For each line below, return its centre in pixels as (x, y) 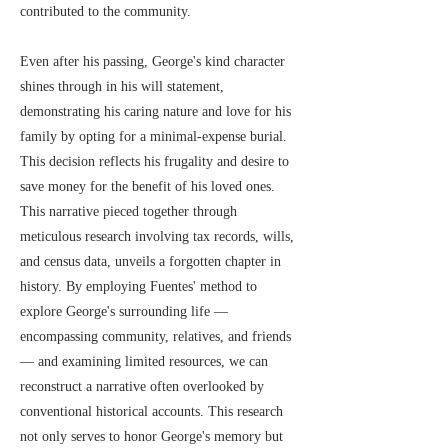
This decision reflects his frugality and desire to (154, 161)
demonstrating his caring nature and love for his (155, 111)
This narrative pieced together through (128, 211)
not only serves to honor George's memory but (151, 436)
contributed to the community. (105, 11)
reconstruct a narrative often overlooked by (142, 386)
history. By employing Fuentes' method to (138, 286)
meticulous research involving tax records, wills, (157, 236)
